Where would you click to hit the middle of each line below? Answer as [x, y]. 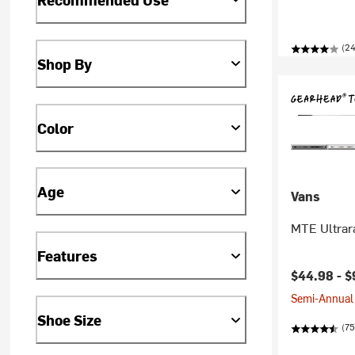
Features [68, 256]
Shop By [65, 63]
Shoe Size [70, 320]
